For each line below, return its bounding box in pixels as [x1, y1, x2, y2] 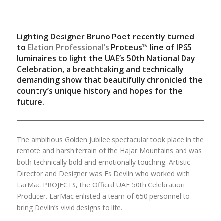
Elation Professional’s [27, 42, 109, 53]
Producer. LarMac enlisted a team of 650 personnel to [16, 191, 190, 201]
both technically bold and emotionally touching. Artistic [16, 157, 190, 167]
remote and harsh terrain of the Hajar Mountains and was [16, 146, 202, 155]
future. [16, 96, 44, 107]
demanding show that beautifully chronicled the [16, 74, 203, 85]
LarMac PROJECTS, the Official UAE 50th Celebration [16, 180, 184, 189]
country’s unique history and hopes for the [16, 85, 183, 96]
